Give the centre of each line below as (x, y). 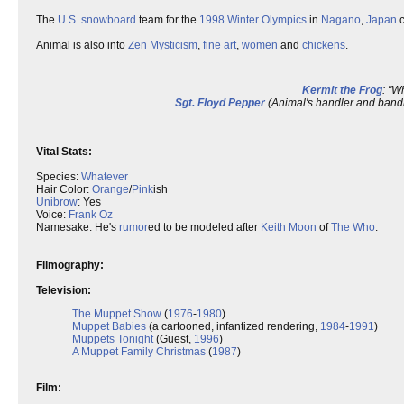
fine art (220, 45)
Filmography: (70, 265)
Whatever (105, 177)
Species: (59, 177)
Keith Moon (289, 227)
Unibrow (57, 202)
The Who (353, 227)
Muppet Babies (109, 326)
